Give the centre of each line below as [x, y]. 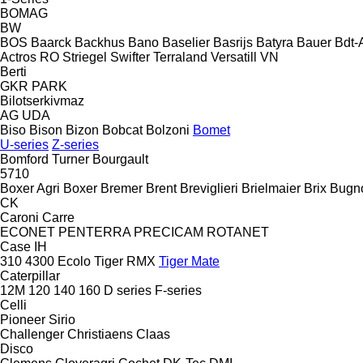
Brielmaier [271, 188]
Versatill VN [245, 57]
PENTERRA [94, 232]
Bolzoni [168, 130]
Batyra [275, 42]
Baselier [186, 42]
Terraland [180, 57]
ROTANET [238, 232]
